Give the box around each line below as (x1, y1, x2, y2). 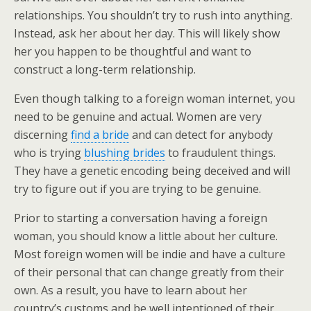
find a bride (71, 127, 129, 143)
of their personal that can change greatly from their (14, 264, 284, 280)
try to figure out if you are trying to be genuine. (14, 181, 261, 197)
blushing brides (84, 145, 165, 161)
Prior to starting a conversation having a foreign (14, 210, 267, 226)
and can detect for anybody (129, 127, 273, 143)
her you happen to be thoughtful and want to (14, 44, 251, 60)
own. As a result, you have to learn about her (14, 283, 247, 299)
